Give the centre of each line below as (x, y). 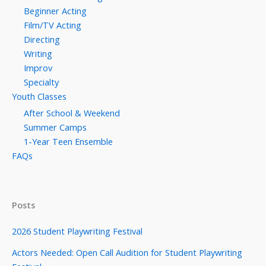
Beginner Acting (55, 11)
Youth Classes (39, 96)
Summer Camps (55, 127)
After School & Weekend (72, 113)
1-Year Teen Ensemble (68, 141)
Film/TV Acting (53, 25)
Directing (42, 39)
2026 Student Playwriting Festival (77, 231)
